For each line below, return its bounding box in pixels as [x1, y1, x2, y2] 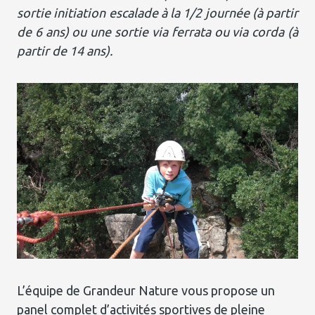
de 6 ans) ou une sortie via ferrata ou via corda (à [17, 25, 298, 39]
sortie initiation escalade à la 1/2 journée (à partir [17, 6, 298, 20]
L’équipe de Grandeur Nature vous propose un [17, 283, 275, 297]
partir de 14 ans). [17, 44, 112, 58]
